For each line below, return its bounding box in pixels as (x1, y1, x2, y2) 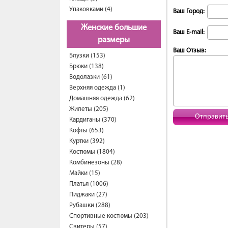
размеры (98, 36, 130, 44)
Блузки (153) (69, 52, 105, 59)
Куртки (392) (69, 138, 105, 145)
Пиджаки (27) (69, 191, 107, 198)
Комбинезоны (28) (69, 159, 122, 166)
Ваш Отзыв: (173, 47, 206, 54)
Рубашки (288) (69, 202, 110, 209)
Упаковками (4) (69, 6, 112, 13)
